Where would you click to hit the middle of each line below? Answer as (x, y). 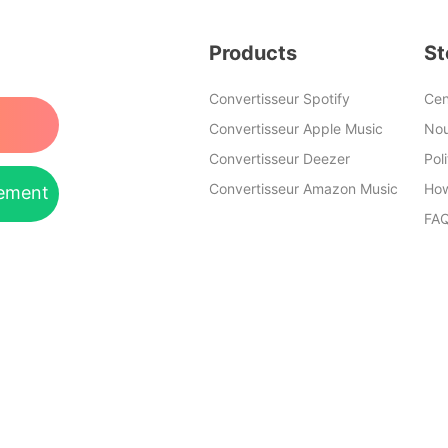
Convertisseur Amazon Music (303, 188)
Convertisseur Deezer (279, 158)
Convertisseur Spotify (279, 98)
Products (253, 53)
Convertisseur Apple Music (296, 128)
